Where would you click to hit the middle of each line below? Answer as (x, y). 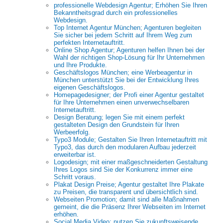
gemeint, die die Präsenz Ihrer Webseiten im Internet (130, 207)
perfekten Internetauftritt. (89, 43)
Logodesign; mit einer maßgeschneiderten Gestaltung (131, 162)
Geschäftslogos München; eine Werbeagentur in (123, 72)
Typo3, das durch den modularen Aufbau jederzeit (125, 147)
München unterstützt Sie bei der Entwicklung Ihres (126, 80)
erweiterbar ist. (75, 155)
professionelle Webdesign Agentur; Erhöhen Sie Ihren (130, 5)
